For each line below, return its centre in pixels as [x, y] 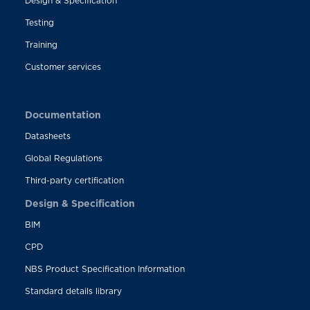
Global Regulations [63, 158]
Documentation [63, 115]
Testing [39, 23]
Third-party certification [74, 181]
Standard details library [73, 291]
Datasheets [47, 136]
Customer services [63, 67]
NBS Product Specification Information [104, 269]
